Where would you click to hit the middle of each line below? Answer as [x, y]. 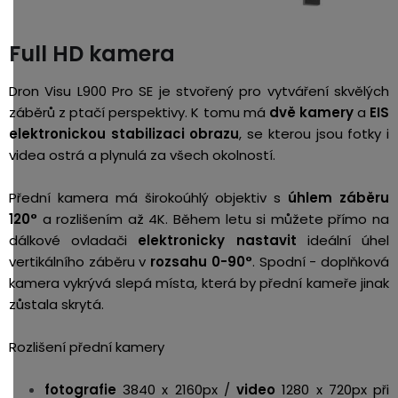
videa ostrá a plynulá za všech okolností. [142, 155]
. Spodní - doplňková [321, 261]
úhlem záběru [339, 197]
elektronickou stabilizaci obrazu [124, 133]
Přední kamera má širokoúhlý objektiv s [149, 197]
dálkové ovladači [74, 240]
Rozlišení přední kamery [87, 346]
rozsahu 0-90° [201, 261]
